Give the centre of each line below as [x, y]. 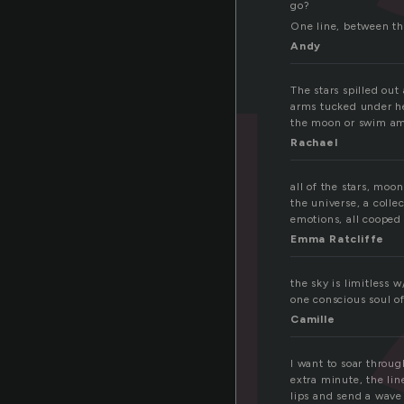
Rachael [314, 143]
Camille [313, 320]
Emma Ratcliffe [338, 239]
